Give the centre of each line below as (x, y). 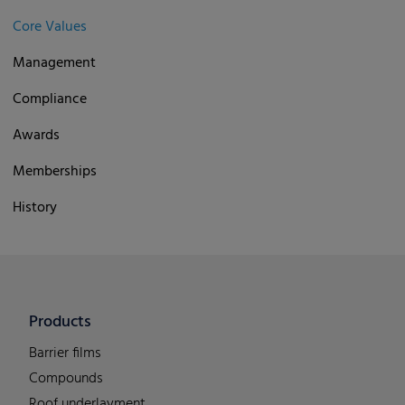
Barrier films (65, 353)
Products (60, 322)
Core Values (50, 27)
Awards (36, 135)
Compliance (50, 99)
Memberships (55, 171)
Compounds (66, 378)
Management (54, 63)
